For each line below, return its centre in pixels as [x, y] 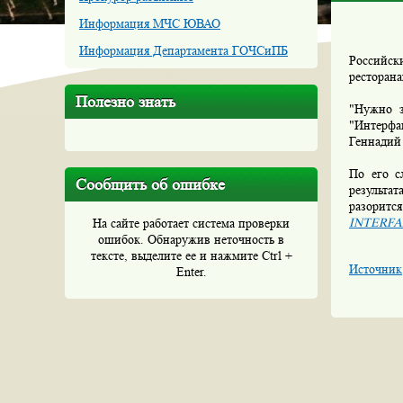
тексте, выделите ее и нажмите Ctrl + [191, 255]
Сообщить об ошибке [150, 184]
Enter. [191, 272]
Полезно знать [125, 102]
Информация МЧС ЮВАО [150, 23]
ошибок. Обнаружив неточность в [191, 239]
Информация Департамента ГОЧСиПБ [184, 50]
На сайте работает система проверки [191, 223]
